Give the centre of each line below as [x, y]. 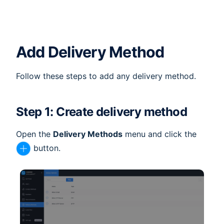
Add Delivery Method [90, 52]
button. [46, 148]
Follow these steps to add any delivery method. [106, 76]
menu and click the [159, 134]
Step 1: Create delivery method [101, 111]
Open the [34, 134]
